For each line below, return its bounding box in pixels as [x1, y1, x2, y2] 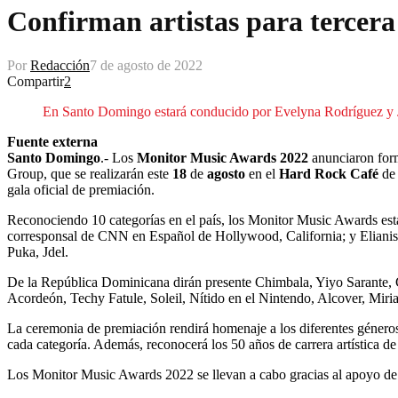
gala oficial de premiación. [7, 181, 155, 197]
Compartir [7, 73, 64, 89]
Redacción [30, 57, 90, 73]
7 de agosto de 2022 [90, 57, 203, 73]
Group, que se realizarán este [7, 165, 172, 181]
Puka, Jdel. [7, 243, 68, 259]
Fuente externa [7, 133, 98, 149]
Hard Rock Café [275, 165, 378, 181]
